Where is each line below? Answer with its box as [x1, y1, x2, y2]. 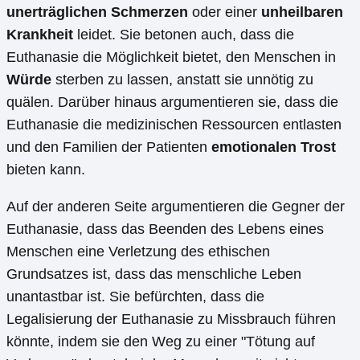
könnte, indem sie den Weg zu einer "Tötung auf [6, 333, 315, 350]
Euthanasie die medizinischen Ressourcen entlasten [6, 117, 342, 133]
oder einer [188, 4, 261, 21]
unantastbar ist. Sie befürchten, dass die [6, 288, 264, 305]
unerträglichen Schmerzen [6, 4, 188, 21]
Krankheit [6, 27, 73, 43]
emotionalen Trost [211, 139, 336, 156]
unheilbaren [261, 4, 343, 21]
